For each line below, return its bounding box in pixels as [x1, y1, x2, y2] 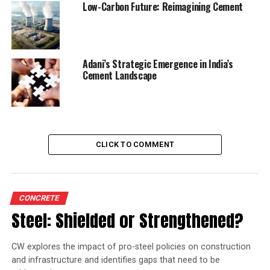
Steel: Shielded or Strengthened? [11, 207, 243, 233]
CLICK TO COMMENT [95, 139, 175, 149]
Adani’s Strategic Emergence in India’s [82, 56, 233, 71]
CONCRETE [17, 193, 60, 202]
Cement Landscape [82, 67, 157, 83]
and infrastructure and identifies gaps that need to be [11, 254, 220, 265]
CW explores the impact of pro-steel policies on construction [11, 241, 251, 252]
